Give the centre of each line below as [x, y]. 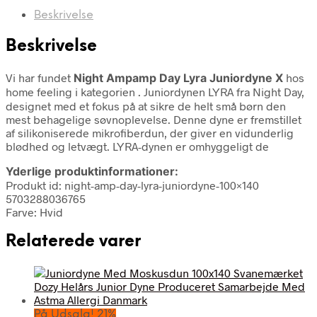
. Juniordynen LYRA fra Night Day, [221, 91]
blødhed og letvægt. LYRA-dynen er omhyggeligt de [137, 146]
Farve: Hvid [34, 212]
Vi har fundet [40, 77]
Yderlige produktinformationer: [92, 171]
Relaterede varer [73, 242]
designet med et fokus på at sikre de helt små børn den [146, 105]
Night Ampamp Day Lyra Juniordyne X [180, 77]
